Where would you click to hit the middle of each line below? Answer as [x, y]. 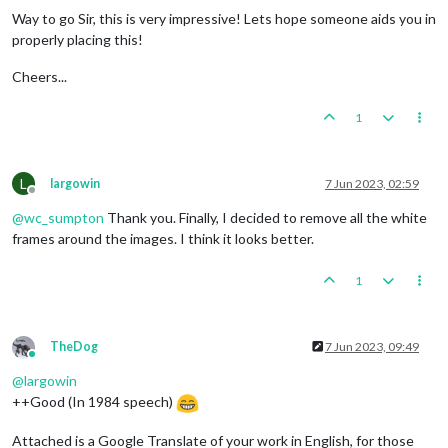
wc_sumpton [64, 217]
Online [49, 361]
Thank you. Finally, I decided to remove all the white [265, 217]
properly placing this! [77, 39]
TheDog [74, 346]
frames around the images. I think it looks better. [163, 238]
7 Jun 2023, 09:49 [372, 346]
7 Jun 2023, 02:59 [372, 183]
